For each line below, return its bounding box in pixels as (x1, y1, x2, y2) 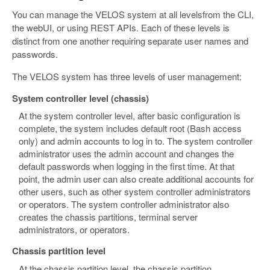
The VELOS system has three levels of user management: (12, 69, 242, 83)
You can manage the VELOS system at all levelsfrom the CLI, (12, 7, 254, 20)
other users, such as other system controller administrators (19, 185, 251, 198)
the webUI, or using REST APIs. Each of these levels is (12, 20, 230, 34)
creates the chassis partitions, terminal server (19, 210, 198, 224)
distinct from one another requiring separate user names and (12, 34, 248, 47)
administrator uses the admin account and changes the (19, 147, 234, 160)
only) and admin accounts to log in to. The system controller (19, 134, 253, 148)
